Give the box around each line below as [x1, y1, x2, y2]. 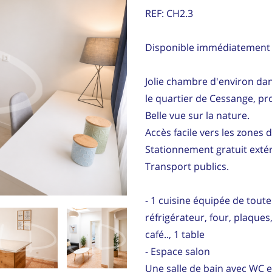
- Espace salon [145, 244, 210, 258]
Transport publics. [145, 159, 229, 173]
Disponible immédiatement [145, 40, 270, 54]
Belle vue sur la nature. [145, 108, 250, 122]
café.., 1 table [145, 227, 205, 241]
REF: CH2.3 [145, 6, 193, 20]
